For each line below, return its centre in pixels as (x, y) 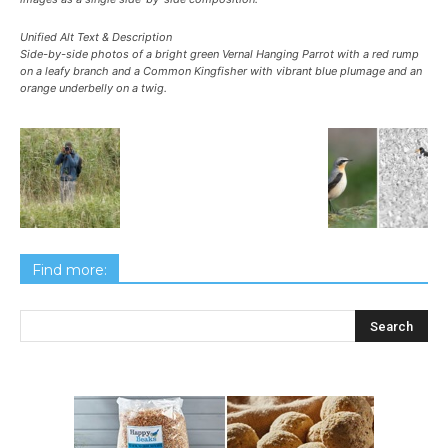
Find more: (69, 269)
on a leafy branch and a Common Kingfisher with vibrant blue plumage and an (221, 70)
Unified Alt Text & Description (96, 36)
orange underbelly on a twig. (93, 87)
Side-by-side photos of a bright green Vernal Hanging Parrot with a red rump (219, 53)
